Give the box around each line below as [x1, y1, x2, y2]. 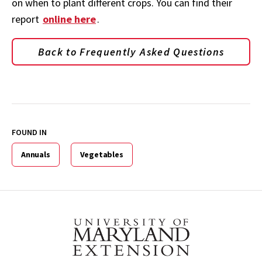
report [12, 12, 42, 26]
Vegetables [80, 149, 123, 160]
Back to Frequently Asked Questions [37, 45, 225, 59]
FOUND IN [12, 127, 47, 138]
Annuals [21, 149, 50, 160]
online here [43, 12, 96, 26]
